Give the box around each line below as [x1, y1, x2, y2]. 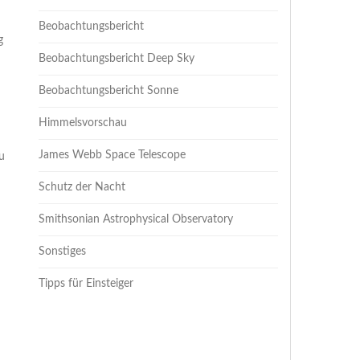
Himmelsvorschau [39, 117, 128, 129]
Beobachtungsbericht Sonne [39, 85, 179, 96]
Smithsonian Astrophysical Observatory [39, 214, 234, 225]
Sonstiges [39, 246, 87, 257]
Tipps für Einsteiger [39, 278, 134, 289]
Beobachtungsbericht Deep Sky [39, 53, 195, 64]
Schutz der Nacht [39, 182, 126, 193]
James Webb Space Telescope [39, 149, 186, 161]
